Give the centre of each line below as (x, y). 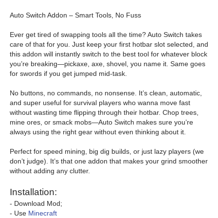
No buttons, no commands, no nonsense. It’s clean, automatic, (106, 93)
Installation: (33, 192)
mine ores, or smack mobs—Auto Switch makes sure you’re (101, 122)
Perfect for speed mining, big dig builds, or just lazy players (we (107, 151)
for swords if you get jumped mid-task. (68, 73)
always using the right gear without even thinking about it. (98, 132)
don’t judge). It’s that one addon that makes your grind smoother (109, 161)
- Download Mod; (36, 203)
